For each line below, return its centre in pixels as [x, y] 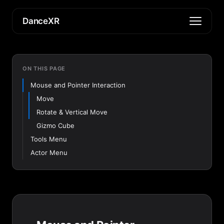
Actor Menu [49, 152]
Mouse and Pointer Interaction [78, 85]
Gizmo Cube [55, 125]
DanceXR [41, 21]
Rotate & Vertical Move [72, 112]
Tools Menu [49, 139]
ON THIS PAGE [44, 68]
